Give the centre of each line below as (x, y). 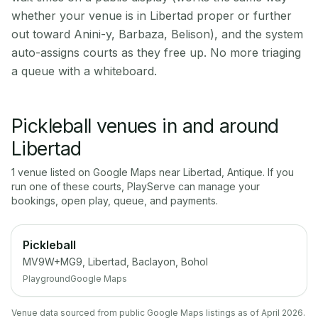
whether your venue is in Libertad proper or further (152, 16)
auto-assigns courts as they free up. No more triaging (156, 53)
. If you (278, 172)
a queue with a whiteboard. (84, 71)
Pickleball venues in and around (145, 126)
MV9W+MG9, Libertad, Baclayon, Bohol (115, 262)
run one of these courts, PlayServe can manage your (136, 186)
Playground (46, 279)
